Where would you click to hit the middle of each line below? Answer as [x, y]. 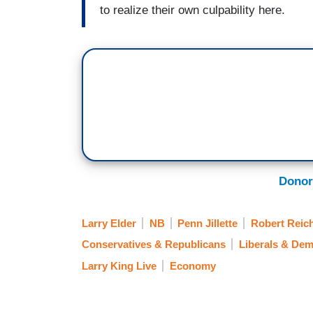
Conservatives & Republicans [154, 245]
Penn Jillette [208, 224]
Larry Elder [109, 224]
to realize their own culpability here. [192, 10]
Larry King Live [119, 265]
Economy [192, 265]
